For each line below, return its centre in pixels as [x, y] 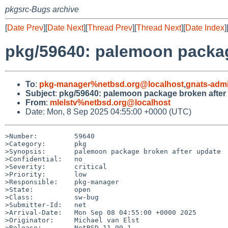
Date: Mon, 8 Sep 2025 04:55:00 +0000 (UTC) [108, 111]
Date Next [65, 28]
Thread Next [159, 28]
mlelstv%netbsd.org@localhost [110, 102]
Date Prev [25, 28]
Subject [40, 93]
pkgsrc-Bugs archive [42, 9]
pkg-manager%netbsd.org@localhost [111, 84]
